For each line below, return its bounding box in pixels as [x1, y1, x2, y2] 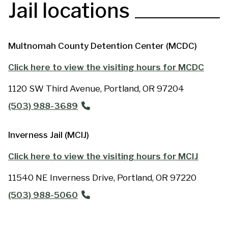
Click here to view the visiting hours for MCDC [8, 62, 204, 73]
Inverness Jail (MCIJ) [8, 130, 89, 140]
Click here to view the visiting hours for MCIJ [8, 151, 198, 162]
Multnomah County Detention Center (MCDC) [8, 41, 197, 51]
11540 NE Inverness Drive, [8, 173, 115, 183]
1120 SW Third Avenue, [8, 83, 102, 94]
